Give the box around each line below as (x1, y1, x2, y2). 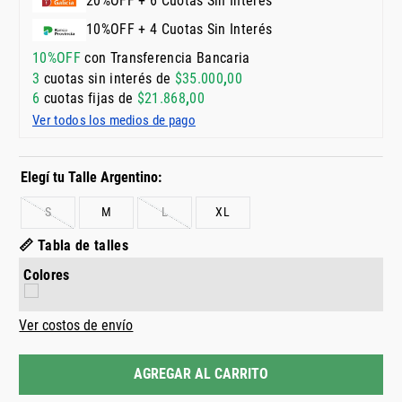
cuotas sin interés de (39, 70, 175, 88)
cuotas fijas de (39, 90, 137, 108)
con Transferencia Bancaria (80, 49, 250, 67)
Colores (23, 266, 70, 284)
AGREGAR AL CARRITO (133, 364, 268, 382)
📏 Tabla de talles (19, 236, 128, 254)
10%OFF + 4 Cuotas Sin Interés (86, 21, 273, 39)
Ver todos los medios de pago (32, 112, 196, 129)
